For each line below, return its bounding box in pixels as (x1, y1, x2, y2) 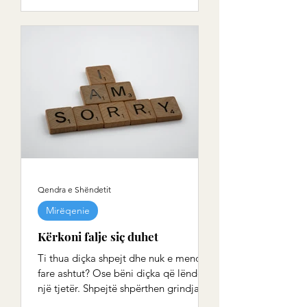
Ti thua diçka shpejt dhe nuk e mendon (38, 251, 213, 265)
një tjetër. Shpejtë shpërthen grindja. (38, 282, 120, 295)
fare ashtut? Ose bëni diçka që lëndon (38, 267, 209, 280)
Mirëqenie (46, 204, 90, 217)
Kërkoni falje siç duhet (38, 229, 158, 244)
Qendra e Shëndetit (38, 184, 111, 195)
